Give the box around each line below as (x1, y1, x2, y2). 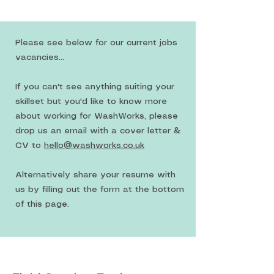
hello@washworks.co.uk (44, 141, 144, 150)
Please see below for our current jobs (15, 39, 177, 47)
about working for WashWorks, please (15, 112, 178, 120)
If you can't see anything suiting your (15, 83, 174, 91)
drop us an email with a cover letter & (15, 127, 180, 135)
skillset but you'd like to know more (15, 97, 167, 106)
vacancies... (15, 53, 67, 62)
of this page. (15, 200, 72, 209)
